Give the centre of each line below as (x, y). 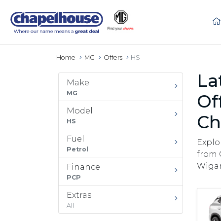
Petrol (77, 149)
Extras (79, 195)
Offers (113, 57)
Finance (83, 167)
